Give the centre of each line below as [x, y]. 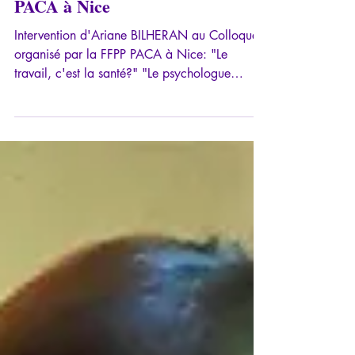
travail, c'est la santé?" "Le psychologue [122, 113]
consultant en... [55, 132]
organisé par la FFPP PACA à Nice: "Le [121, 94]
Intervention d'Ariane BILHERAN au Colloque [136, 74]
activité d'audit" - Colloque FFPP [138, 21]
